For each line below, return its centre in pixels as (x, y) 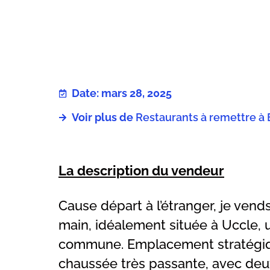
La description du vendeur (141, 171)
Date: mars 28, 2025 (122, 93)
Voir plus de (102, 117)
